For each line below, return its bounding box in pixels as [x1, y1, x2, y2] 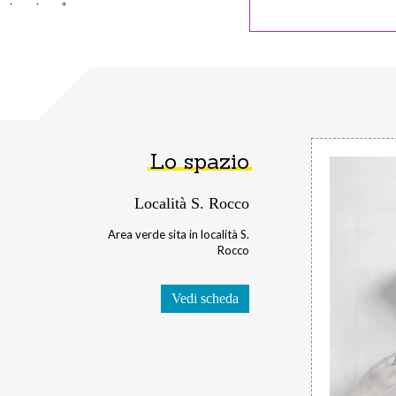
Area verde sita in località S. [108, 227, 249, 241]
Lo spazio [150, 148, 249, 175]
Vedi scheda [171, 291, 239, 306]
